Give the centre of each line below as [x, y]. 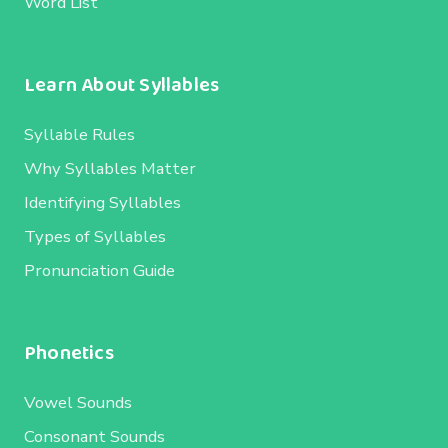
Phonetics [69, 352]
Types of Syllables [95, 236]
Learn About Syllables [122, 84]
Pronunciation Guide [99, 270]
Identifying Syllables [102, 202]
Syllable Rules [79, 134]
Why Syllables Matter [110, 168]
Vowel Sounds [78, 402]
